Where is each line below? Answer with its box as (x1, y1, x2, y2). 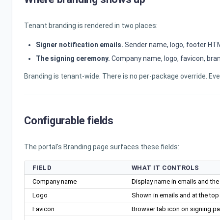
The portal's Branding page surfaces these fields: (24, 143, 179, 151)
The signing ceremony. (36, 55, 110, 62)
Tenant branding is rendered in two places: (24, 22, 158, 29)
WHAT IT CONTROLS (132, 164, 199, 171)
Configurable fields (24, 114, 113, 127)
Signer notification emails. (36, 41, 123, 49)
